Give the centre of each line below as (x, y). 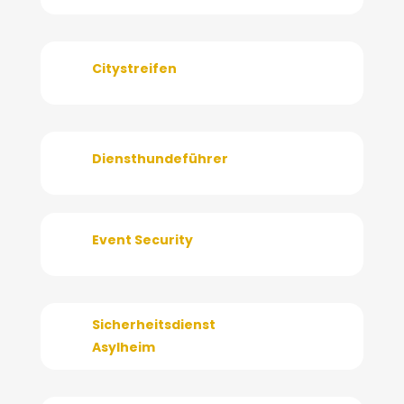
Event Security (142, 239)
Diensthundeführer (160, 158)
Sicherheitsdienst (153, 324)
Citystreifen (134, 68)
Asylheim (123, 347)
